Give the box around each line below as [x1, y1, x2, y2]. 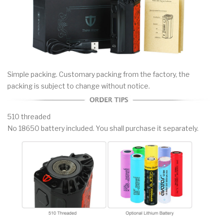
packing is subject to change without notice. [7, 82, 150, 90]
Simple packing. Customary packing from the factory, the [7, 70, 190, 78]
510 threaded [7, 112, 51, 121]
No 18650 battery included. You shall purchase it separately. [7, 124, 199, 133]
